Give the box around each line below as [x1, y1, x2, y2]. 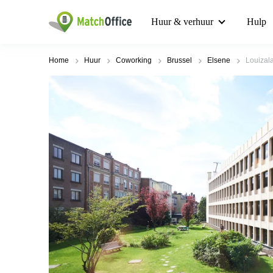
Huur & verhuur [151, 16, 213, 27]
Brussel [167, 56, 192, 65]
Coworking [116, 56, 152, 65]
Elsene [207, 56, 230, 65]
